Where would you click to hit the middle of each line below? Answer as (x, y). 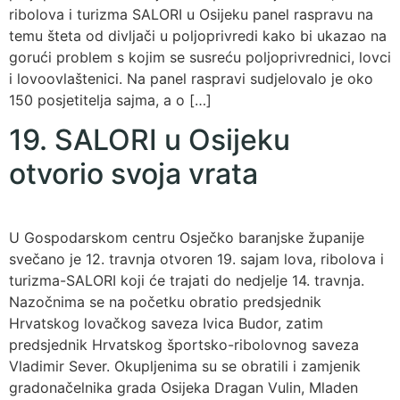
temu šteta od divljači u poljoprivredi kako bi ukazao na (198, 35)
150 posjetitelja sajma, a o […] (110, 100)
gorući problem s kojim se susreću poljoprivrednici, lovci (200, 57)
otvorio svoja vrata (133, 174)
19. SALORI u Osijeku (150, 140)
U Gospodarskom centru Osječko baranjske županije (187, 238)
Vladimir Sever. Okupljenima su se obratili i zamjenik (185, 367)
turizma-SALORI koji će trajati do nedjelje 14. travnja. (187, 281)
